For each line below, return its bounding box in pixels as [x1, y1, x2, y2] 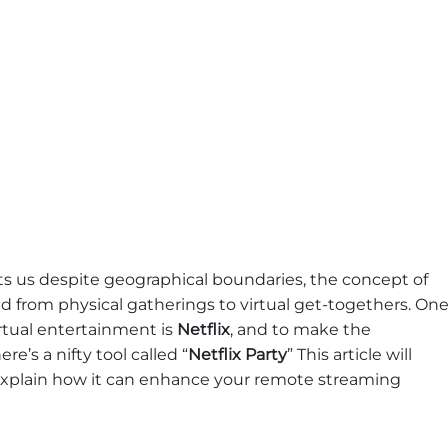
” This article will [287, 345, 412, 365]
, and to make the [230, 320, 371, 340]
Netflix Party [188, 345, 287, 365]
